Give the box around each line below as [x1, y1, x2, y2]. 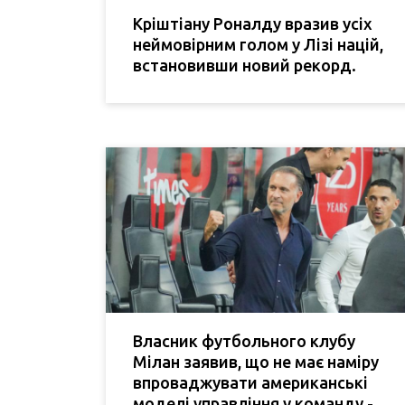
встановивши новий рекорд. [133, 55, 356, 74]
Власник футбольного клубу [133, 332, 355, 351]
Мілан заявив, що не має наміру [133, 353, 379, 372]
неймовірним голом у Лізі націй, [133, 34, 383, 53]
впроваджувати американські [133, 373, 368, 392]
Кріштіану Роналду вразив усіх [133, 14, 372, 33]
